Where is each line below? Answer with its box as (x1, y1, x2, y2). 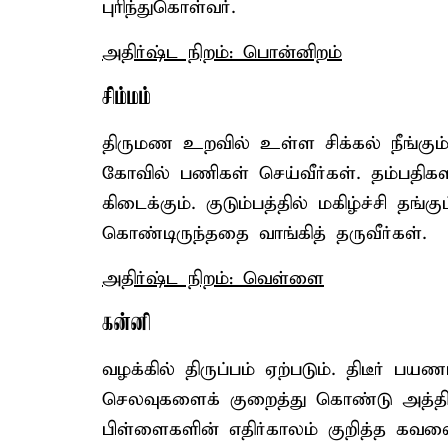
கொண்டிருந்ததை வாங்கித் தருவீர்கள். (102, 222, 427, 245)
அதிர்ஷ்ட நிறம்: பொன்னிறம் (102, 41, 342, 64)
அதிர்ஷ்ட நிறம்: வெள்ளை (102, 267, 324, 290)
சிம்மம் (102, 85, 151, 111)
